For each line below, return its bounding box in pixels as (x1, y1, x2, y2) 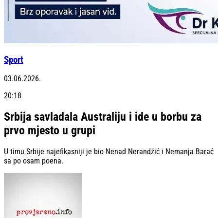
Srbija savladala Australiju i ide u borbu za (4, 110, 201, 124)
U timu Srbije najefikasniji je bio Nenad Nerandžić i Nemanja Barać (4, 147, 214, 157)
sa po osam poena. (4, 156, 63, 166)
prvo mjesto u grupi (4, 124, 95, 138)
